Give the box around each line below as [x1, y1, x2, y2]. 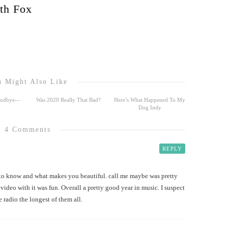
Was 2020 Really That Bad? [36, 96, 101, 103]
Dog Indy [138, 104, 161, 110]
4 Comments [4, 125, 51, 133]
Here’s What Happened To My [114, 96, 185, 103]
